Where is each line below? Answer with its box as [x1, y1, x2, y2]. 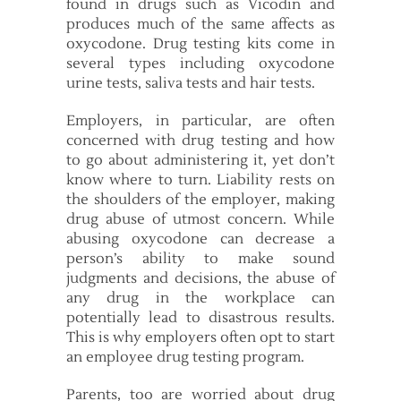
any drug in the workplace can [66, 289, 335, 307]
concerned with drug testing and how [66, 132, 335, 149]
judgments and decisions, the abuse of [66, 269, 335, 287]
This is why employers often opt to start [66, 328, 335, 346]
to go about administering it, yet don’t [66, 151, 335, 169]
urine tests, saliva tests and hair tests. [66, 74, 315, 92]
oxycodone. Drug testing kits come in [66, 35, 335, 53]
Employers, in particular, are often [66, 112, 335, 130]
